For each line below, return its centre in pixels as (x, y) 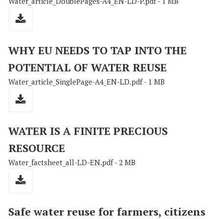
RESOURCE (37, 148)
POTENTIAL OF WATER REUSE (88, 67)
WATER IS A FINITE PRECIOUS (88, 131)
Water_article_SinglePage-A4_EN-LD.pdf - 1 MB (87, 82)
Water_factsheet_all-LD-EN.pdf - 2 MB (72, 163)
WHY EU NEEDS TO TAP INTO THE (98, 50)
